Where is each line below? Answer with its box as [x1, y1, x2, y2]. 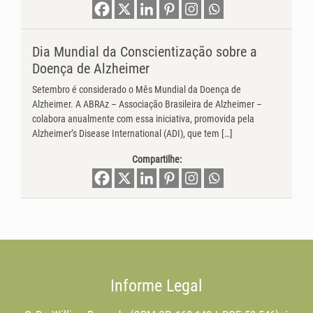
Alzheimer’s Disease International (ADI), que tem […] [32, 128, 233, 140]
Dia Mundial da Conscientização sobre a [32, 43, 257, 61]
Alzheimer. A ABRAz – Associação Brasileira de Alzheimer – [32, 99, 262, 111]
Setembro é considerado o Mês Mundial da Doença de [32, 84, 241, 96]
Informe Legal [110, 276, 203, 296]
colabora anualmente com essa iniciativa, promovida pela [32, 113, 254, 126]
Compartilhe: [131, 154, 182, 166]
